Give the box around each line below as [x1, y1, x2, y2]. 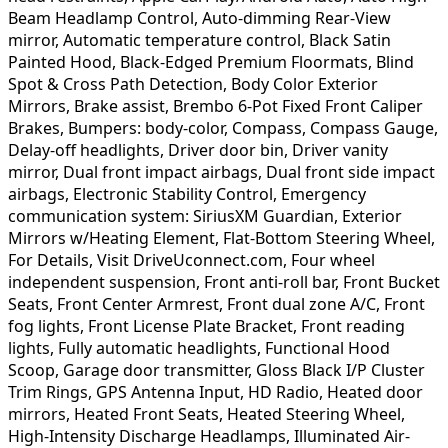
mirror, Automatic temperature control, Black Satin [8, 28, 391, 51]
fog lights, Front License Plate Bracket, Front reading [8, 314, 405, 337]
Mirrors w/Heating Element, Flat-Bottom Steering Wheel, [8, 226, 435, 249]
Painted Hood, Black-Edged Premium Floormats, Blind [8, 50, 414, 73]
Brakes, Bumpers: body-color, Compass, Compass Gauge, [8, 116, 438, 139]
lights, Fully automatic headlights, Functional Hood [8, 336, 390, 359]
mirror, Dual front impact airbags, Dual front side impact [8, 160, 435, 183]
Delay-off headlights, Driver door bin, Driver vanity [8, 138, 388, 161]
